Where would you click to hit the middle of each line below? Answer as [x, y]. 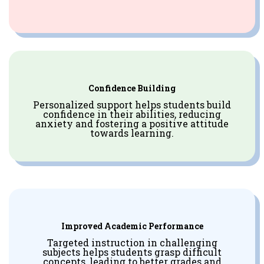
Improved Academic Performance [132, 226]
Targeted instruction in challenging [132, 242]
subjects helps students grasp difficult [132, 252]
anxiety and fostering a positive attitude [132, 123]
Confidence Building [132, 88]
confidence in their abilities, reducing [132, 114]
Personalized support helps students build [132, 104]
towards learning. [132, 133]
